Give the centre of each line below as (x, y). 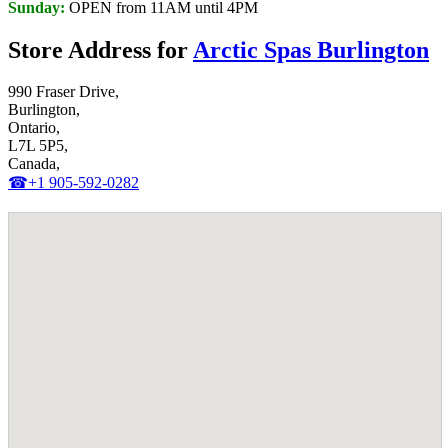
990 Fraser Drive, (63, 92)
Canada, (34, 164)
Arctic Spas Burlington (311, 49)
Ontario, (34, 128)
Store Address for (100, 49)
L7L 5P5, (38, 146)
